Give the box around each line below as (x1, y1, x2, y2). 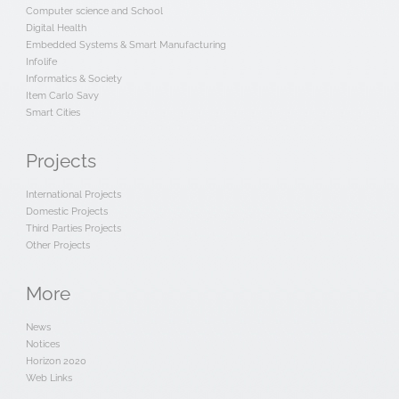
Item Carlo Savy (25, 89, 99, 102)
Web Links (25, 371, 72, 384)
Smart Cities (25, 106, 80, 118)
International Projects (25, 188, 121, 200)
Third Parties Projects (25, 222, 121, 234)
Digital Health (25, 21, 86, 34)
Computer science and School (25, 4, 163, 17)
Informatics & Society (25, 72, 122, 85)
